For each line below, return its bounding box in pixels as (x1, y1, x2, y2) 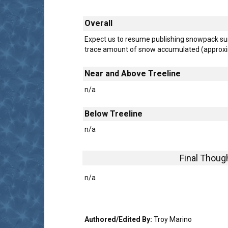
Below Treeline (84, 108, 142, 119)
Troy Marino (154, 215, 192, 223)
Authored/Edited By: (84, 215, 154, 223)
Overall (84, 18, 112, 28)
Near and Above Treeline (84, 69, 181, 79)
